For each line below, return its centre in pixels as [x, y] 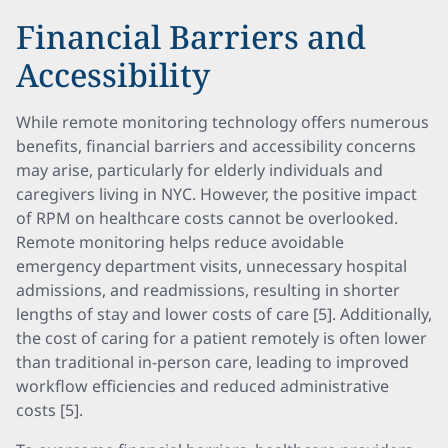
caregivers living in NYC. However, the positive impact [216, 194]
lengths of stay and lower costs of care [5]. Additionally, [224, 314]
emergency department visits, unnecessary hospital [211, 266]
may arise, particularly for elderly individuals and [199, 170]
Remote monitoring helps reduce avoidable [180, 242]
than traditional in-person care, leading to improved [212, 362]
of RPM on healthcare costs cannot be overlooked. [207, 218]
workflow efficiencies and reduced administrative [202, 386]
